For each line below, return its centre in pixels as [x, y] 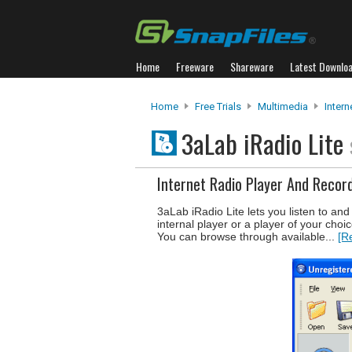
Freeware [195, 66]
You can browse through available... [247, 236]
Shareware [252, 66]
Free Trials [218, 106]
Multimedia [283, 106]
